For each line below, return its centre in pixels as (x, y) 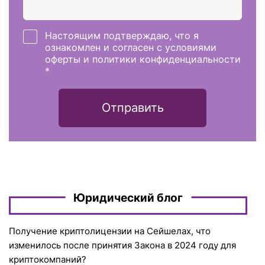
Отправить (132, 108)
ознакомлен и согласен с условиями (130, 47)
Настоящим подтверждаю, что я (122, 35)
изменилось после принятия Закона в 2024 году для (122, 245)
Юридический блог (128, 198)
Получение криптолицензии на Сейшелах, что (110, 231)
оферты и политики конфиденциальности (143, 59)
